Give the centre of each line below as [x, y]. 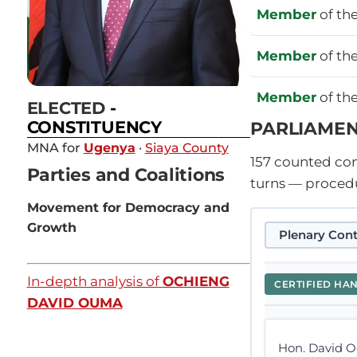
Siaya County [186, 148]
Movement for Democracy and [128, 208]
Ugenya [109, 148]
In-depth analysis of [94, 282]
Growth [51, 228]
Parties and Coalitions [126, 175]
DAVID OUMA [75, 303]
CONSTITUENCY [94, 127]
